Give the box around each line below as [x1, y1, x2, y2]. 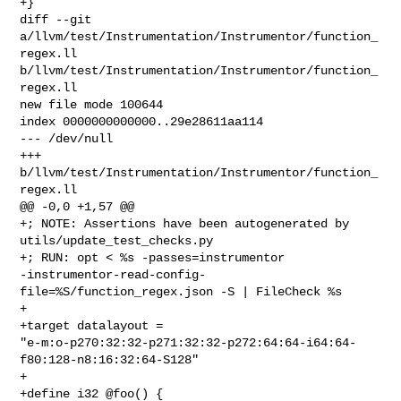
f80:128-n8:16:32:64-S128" [20, 352, 200, 367]
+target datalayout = [20, 318, 171, 333]
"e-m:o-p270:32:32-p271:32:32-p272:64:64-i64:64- [20, 335, 357, 350]
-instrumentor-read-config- [20, 267, 207, 282]
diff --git [20, 12, 92, 27]
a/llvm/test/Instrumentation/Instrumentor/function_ [20, 29, 379, 44]
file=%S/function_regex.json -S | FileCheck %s [20, 284, 343, 299]
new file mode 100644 [20, 97, 164, 112]
